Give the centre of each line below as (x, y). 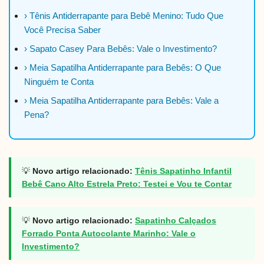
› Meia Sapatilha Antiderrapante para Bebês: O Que (123, 67)
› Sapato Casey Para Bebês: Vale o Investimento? (121, 48)
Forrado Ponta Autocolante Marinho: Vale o (109, 233)
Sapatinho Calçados (176, 220)
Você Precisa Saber (62, 29)
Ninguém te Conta (59, 81)
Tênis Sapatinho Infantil (183, 171)
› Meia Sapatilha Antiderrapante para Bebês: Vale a (121, 100)
